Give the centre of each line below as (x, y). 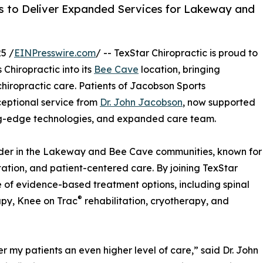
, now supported (219, 102)
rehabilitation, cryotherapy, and (156, 201)
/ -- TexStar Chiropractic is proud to (177, 53)
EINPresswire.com (55, 53)
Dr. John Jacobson (141, 102)
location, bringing (179, 70)
